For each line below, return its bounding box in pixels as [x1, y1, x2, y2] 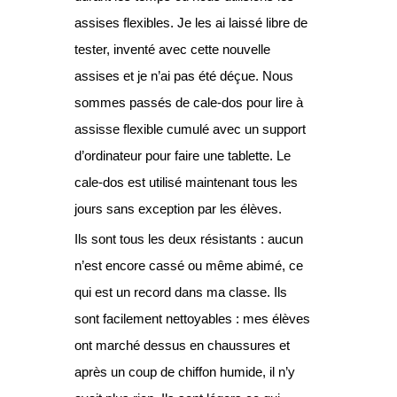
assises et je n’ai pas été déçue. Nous [74, 67, 293, 83]
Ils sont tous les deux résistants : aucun [74, 230, 303, 246]
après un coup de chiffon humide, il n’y [74, 363, 295, 379]
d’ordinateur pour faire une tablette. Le [74, 147, 291, 163]
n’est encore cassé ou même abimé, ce [74, 257, 303, 273]
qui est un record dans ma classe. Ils [74, 284, 287, 300]
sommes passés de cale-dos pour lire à [74, 94, 303, 110]
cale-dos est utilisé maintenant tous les [74, 174, 298, 190]
